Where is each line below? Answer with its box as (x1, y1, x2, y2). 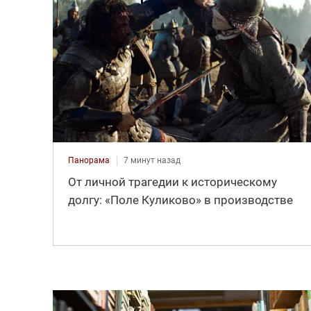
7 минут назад (123, 155, 180, 166)
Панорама (67, 155, 110, 166)
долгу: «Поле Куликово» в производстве (67, 193, 293, 208)
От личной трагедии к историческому (67, 175, 277, 190)
